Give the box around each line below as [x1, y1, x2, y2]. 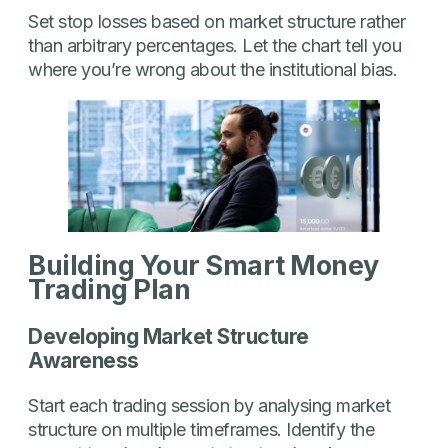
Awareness [28, 347, 139, 373]
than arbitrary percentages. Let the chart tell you [28, 34, 401, 56]
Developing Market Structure [28, 323, 309, 349]
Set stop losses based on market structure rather [28, 10, 405, 32]
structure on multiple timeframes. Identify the [28, 418, 374, 440]
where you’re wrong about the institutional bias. [28, 58, 397, 80]
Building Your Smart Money [28, 249, 379, 283]
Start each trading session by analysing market [28, 394, 390, 416]
